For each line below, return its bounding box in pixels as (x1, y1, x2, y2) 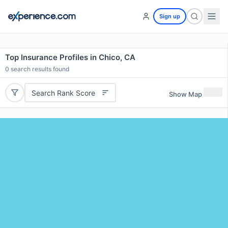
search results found (9, 65, 70, 73)
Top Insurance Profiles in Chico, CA (5, 52, 135, 62)
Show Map (169, 90, 202, 98)
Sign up (159, 13, 180, 20)
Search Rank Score (31, 88, 95, 97)
